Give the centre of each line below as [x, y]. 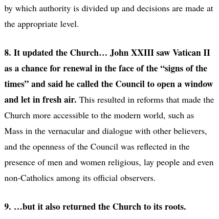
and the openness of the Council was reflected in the [97, 146]
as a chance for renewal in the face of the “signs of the [106, 68]
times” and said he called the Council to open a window [109, 83]
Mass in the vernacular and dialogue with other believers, [106, 130]
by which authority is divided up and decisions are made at [109, 8]
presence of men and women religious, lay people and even [109, 162]
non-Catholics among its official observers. [80, 177]
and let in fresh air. [42, 99]
